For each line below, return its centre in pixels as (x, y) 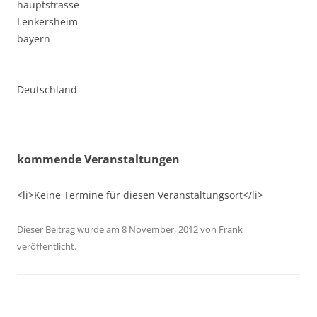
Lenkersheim (47, 21)
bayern (34, 38)
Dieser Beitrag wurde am (69, 229)
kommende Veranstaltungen (98, 159)
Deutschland (47, 89)
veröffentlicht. (47, 246)
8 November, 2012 (160, 229)
